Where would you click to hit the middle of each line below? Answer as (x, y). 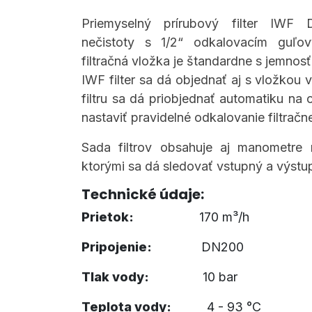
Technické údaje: (143, 194)
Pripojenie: (117, 247)
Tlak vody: (115, 277)
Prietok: (108, 217)
